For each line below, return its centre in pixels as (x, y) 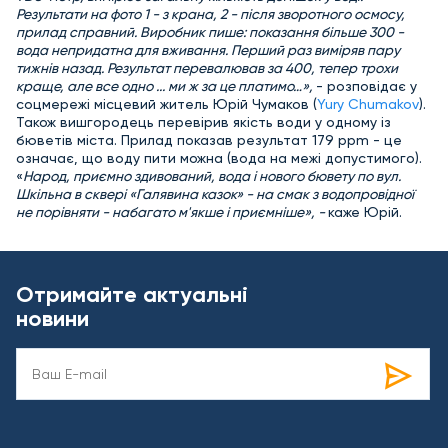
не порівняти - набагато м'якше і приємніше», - (172, 212)
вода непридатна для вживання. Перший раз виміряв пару (208, 50)
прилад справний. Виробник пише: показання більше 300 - (210, 32)
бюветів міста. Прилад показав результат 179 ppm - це (209, 140)
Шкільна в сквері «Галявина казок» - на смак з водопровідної (215, 194)
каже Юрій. (365, 212)
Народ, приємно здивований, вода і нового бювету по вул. (212, 176)
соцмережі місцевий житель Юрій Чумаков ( (166, 104)
